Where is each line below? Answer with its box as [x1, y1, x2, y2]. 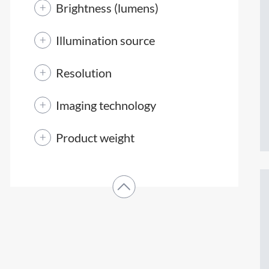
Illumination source [56, 32, 155, 47]
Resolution [56, 65, 112, 80]
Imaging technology [56, 97, 156, 112]
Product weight [56, 130, 134, 145]
